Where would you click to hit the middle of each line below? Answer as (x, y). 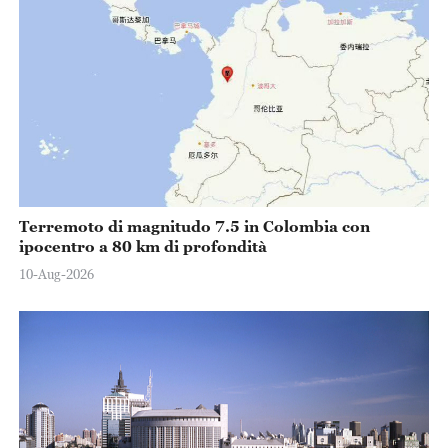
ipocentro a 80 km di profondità (142, 246)
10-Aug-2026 (56, 273)
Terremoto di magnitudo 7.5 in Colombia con (194, 226)
